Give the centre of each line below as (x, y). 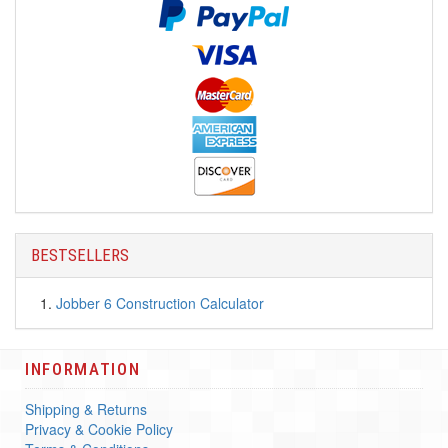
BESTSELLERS (80, 254)
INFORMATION (83, 368)
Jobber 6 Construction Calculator (160, 302)
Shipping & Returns (86, 408)
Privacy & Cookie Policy (99, 428)
